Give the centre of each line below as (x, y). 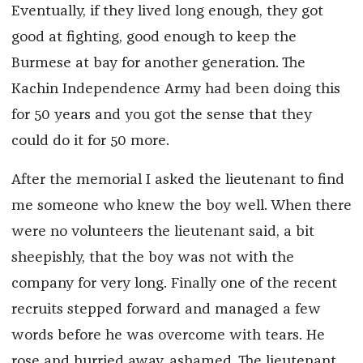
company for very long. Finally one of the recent (174, 284)
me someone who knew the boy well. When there (181, 206)
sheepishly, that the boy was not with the (152, 258)
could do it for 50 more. (90, 141)
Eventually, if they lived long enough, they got (167, 12)
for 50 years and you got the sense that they (161, 115)
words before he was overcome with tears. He (168, 336)
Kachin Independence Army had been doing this (175, 90)
